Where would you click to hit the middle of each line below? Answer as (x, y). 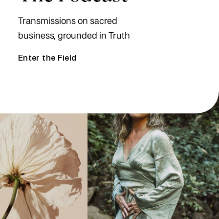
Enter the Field (47, 58)
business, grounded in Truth (74, 36)
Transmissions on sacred (68, 22)
